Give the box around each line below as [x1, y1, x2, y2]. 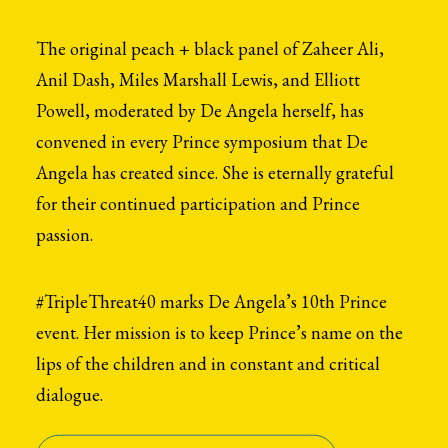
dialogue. [36, 383, 103, 406]
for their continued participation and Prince [36, 192, 360, 215]
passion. [36, 223, 93, 246]
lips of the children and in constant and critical [36, 352, 380, 375]
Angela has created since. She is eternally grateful [36, 161, 394, 184]
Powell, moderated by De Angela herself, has [36, 99, 364, 122]
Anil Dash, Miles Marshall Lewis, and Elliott [36, 68, 360, 91]
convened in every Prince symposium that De [36, 130, 368, 153]
